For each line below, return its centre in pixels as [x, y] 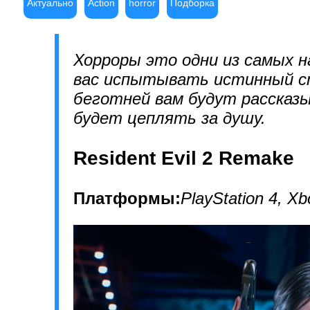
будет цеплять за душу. [170, 118]
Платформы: [127, 199]
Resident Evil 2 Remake [184, 158]
